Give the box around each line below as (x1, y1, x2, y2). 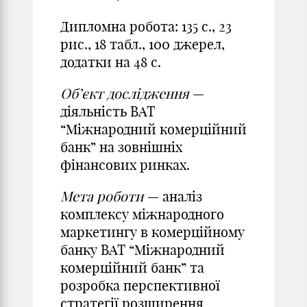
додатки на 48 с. (60, 53, 161, 71)
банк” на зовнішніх (60, 138, 182, 156)
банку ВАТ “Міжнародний (60, 241, 225, 258)
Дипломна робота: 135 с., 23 (60, 18, 232, 35)
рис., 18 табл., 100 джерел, (60, 36, 225, 53)
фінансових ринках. (60, 156, 190, 173)
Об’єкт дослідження (60, 85, 189, 102)
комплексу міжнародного (60, 206, 224, 223)
